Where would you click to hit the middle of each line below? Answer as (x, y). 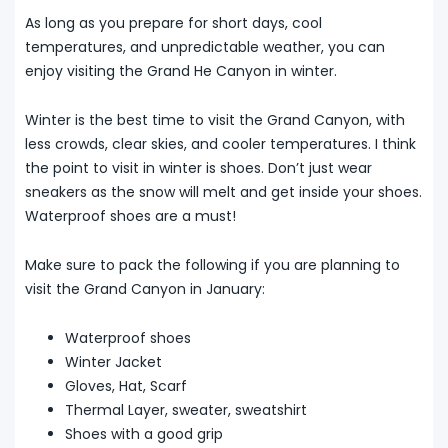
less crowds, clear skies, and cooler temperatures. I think (220, 143)
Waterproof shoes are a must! (130, 215)
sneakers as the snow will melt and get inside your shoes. (223, 191)
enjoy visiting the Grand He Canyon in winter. (181, 70)
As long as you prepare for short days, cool (173, 22)
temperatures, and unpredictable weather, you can (205, 46)
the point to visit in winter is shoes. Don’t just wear (198, 167)
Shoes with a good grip (144, 433)
